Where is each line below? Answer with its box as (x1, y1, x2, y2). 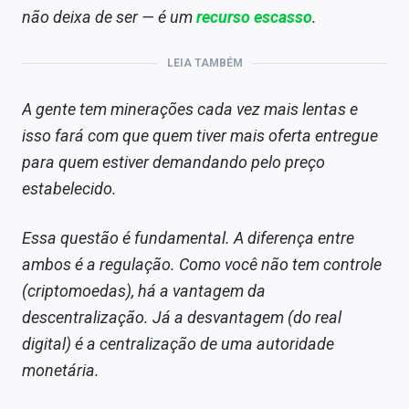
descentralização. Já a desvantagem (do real (22, 308, 341, 328)
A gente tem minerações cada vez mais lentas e (22, 100, 358, 120)
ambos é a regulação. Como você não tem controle (22, 255, 382, 275)
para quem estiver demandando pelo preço (22, 152, 325, 173)
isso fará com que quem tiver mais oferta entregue (22, 126, 378, 146)
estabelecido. (22, 179, 117, 199)
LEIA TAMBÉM (166, 57, 243, 70)
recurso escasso (196, 7, 312, 27)
